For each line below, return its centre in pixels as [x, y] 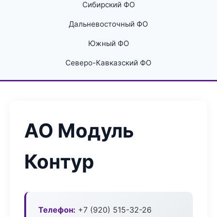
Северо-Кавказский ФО [108, 63]
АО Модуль [79, 131]
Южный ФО [108, 43]
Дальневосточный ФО [108, 24]
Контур [59, 162]
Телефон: [57, 210]
